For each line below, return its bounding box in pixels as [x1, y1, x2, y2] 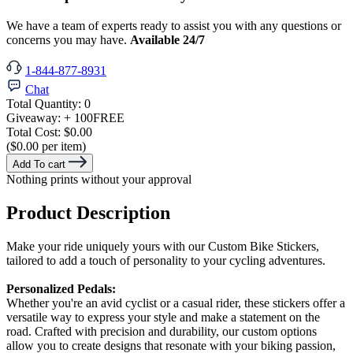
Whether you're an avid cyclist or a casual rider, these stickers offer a [6, 295, 345, 310]
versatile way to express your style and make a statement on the [6, 310, 320, 324]
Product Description [6, 202, 170, 223]
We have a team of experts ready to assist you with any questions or [6, 18, 341, 32]
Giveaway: [6, 110, 64, 124]
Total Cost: [6, 124, 64, 139]
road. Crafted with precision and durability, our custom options [6, 324, 317, 338]
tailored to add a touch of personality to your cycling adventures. [6, 253, 325, 267]
